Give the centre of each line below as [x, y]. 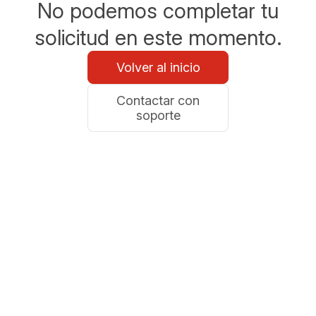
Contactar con [158, 101]
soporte [158, 115]
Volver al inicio [158, 67]
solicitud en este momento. [158, 37]
